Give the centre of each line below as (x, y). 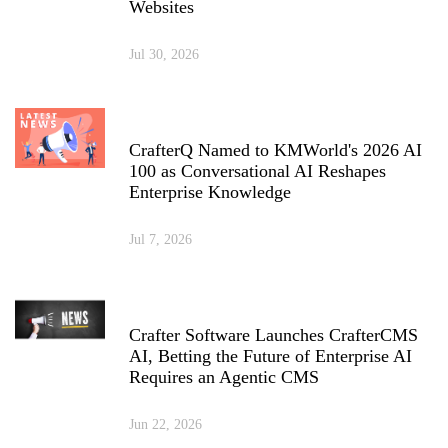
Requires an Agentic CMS (224, 376)
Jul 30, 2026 (164, 54)
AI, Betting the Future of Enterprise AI (270, 355)
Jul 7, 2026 (160, 239)
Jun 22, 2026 (165, 424)
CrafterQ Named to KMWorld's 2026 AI (275, 149)
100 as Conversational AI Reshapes (257, 170)
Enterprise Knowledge (210, 191)
